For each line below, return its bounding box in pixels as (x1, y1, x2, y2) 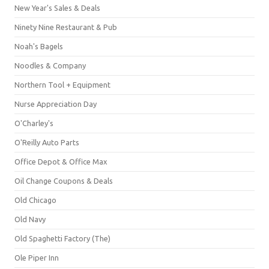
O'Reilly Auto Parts (14, 138, 79, 147)
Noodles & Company (14, 61, 86, 70)
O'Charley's (14, 118, 53, 127)
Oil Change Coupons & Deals (14, 176, 113, 185)
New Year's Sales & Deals (14, 3, 100, 12)
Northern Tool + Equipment (14, 80, 110, 89)
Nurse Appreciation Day (14, 99, 97, 108)
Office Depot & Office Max (14, 157, 107, 166)
